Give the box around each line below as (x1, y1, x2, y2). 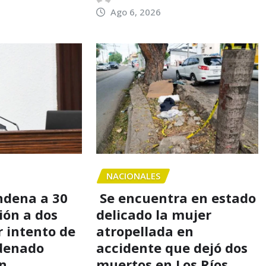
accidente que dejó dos (96, 239, 248, 257)
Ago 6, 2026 (110, 6, 161, 18)
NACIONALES (106, 170, 160, 182)
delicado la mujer (96, 205, 211, 224)
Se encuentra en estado (96, 189, 256, 207)
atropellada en (96, 222, 194, 240)
